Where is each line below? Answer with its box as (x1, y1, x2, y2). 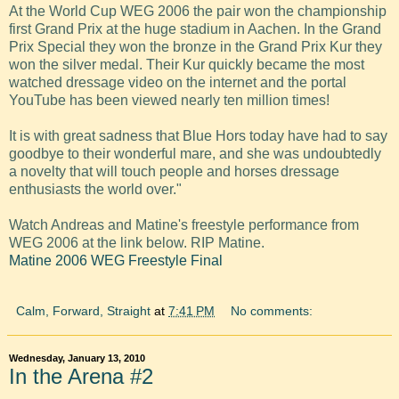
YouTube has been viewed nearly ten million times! (9, 92, 330, 108)
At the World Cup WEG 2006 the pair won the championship (9, 3, 387, 19)
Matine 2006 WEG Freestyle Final (9, 252, 223, 268)
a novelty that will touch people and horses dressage (9, 163, 339, 179)
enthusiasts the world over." (9, 181, 182, 197)
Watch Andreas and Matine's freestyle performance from (9, 216, 359, 232)
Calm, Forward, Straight (16, 303, 151, 318)
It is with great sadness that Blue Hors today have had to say (9, 127, 387, 143)
